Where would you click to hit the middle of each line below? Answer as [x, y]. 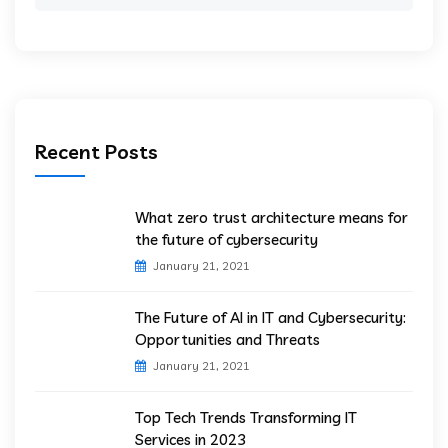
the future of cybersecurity [226, 240]
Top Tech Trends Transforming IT [246, 418]
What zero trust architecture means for [271, 218]
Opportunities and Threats [227, 340]
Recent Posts [96, 152]
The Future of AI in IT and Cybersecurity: [270, 318]
